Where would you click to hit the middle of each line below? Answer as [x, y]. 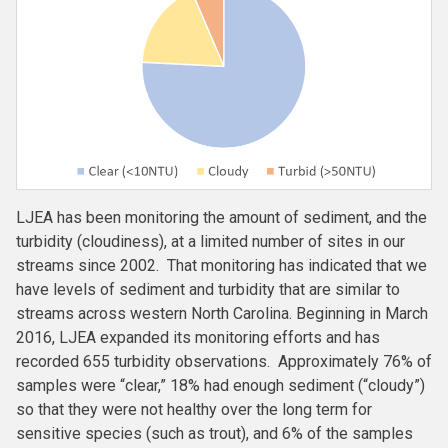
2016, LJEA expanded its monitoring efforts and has [198, 337]
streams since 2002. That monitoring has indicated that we [221, 265]
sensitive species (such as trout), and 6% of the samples [214, 433]
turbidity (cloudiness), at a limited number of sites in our [210, 241]
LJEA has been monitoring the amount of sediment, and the [221, 217]
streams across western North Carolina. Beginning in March [222, 313]
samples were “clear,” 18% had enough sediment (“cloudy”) [220, 385]
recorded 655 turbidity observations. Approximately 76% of [224, 361]
